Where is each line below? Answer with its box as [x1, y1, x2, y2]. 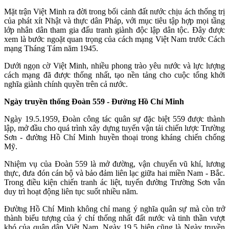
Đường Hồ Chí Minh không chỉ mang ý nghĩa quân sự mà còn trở [4, 204, 225, 214]
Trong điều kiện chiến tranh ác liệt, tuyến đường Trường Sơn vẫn [4, 178, 225, 187]
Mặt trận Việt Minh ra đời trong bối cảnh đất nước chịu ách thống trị [4, 7, 225, 16]
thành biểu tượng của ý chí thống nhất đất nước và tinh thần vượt [4, 214, 225, 223]
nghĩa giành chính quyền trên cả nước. [4, 80, 128, 89]
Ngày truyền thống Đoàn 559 [4, 97, 107, 106]
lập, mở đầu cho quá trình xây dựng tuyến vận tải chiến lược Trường [4, 124, 225, 133]
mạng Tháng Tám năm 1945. [4, 44, 98, 53]
